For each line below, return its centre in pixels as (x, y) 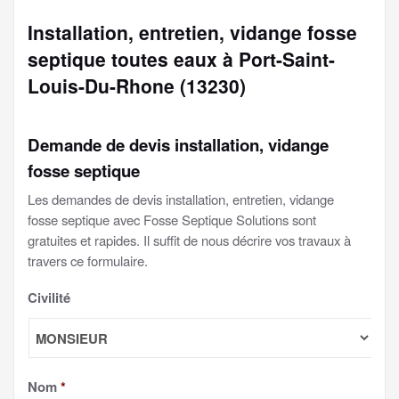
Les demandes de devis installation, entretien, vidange (181, 199)
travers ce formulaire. (88, 261)
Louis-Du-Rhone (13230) (137, 85)
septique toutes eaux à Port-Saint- (181, 59)
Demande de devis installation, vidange (178, 145)
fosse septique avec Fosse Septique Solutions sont (172, 220)
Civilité (49, 297)
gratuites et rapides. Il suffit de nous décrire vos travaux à (189, 240)
